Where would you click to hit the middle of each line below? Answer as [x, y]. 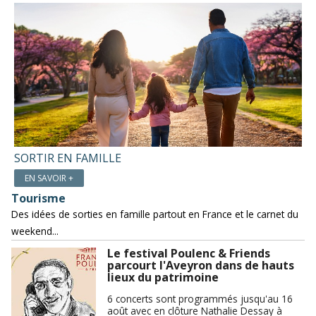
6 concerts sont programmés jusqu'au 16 [200, 299]
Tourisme [38, 198]
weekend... [35, 231]
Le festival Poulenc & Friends [189, 253]
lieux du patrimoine [163, 277]
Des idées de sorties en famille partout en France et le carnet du [155, 214]
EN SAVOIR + [49, 178]
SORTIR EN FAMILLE [68, 158]
